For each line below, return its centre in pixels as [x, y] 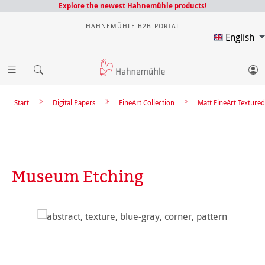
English [241, 37]
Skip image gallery [49, 216]
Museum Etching [78, 176]
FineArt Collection [146, 102]
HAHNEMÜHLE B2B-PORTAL [132, 26]
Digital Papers [74, 102]
